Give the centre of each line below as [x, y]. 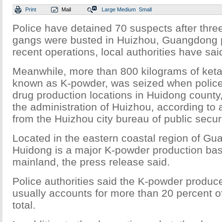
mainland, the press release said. [91, 162]
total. [24, 205]
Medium [126, 9]
